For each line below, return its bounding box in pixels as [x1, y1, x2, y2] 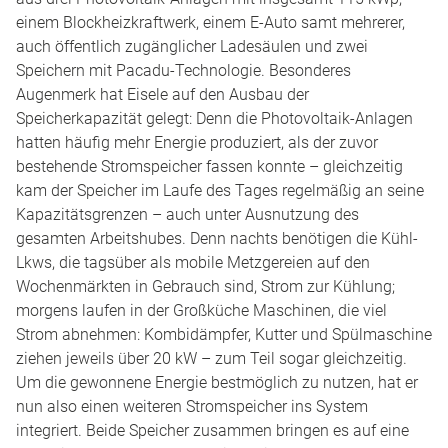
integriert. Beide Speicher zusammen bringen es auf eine [16, 421, 409, 441]
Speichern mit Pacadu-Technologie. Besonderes [16, 61, 351, 81]
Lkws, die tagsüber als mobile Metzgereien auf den [16, 253, 370, 273]
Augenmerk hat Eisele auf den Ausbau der [16, 85, 309, 105]
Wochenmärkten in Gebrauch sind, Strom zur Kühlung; [16, 277, 395, 297]
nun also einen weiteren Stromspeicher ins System [16, 397, 368, 417]
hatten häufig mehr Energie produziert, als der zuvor [16, 133, 378, 153]
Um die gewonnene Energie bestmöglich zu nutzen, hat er [16, 373, 418, 393]
